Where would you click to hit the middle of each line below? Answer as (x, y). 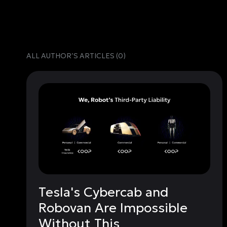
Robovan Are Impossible (113, 207)
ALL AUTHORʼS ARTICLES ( (72, 56)
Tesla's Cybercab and (104, 192)
